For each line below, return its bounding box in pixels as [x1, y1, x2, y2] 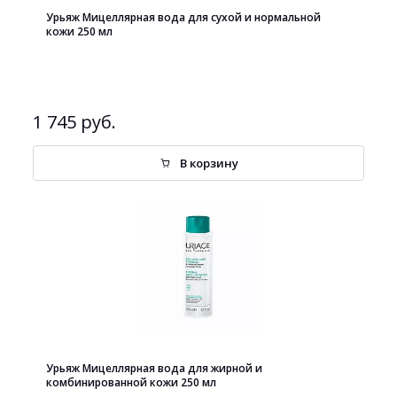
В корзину [180, 155, 238, 171]
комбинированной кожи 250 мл [46, 375, 216, 390]
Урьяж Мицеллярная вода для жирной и [46, 361, 262, 376]
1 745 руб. [33, 110, 116, 134]
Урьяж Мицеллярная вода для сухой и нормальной [46, 10, 321, 25]
